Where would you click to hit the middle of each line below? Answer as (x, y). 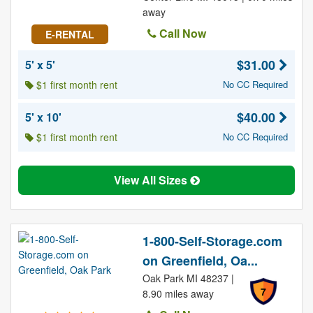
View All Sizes (152, 180)
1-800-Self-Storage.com (212, 241)
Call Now (181, 33)
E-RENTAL (70, 34)
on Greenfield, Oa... (200, 261)
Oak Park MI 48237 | (188, 278)
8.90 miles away (178, 293)
